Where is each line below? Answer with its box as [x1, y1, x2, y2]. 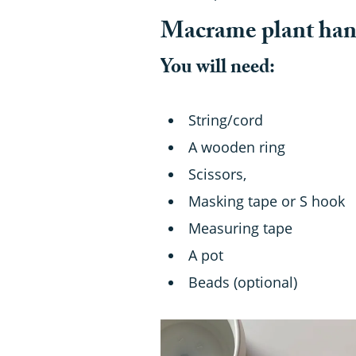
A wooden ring [188, 137, 285, 157]
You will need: [161, 52, 275, 87]
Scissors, [188, 164, 246, 184]
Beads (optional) [188, 272, 297, 292]
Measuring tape [188, 218, 292, 238]
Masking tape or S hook [188, 191, 345, 211]
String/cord [188, 110, 263, 130]
